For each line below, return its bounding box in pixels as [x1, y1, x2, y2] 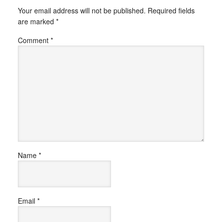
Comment [17, 35, 51, 45]
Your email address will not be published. [17, 5, 146, 15]
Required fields [147, 5, 195, 15]
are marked [17, 16, 56, 26]
